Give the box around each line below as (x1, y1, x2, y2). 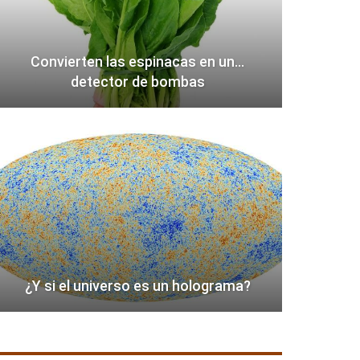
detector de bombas (70, 73, 205, 91)
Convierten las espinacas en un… (31, 53, 245, 71)
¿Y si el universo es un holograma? (24, 277, 251, 295)
